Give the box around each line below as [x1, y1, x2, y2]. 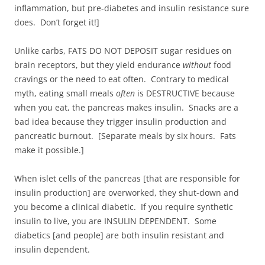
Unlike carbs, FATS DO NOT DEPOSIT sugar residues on [14, 44, 232, 56]
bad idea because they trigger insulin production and [14, 115, 227, 127]
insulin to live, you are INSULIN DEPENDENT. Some [14, 215, 216, 227]
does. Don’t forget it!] [14, 16, 99, 28]
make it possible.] [14, 144, 84, 156]
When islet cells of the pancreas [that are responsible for [14, 172, 240, 184]
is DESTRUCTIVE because [135, 87, 235, 99]
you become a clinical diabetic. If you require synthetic [14, 201, 233, 212]
